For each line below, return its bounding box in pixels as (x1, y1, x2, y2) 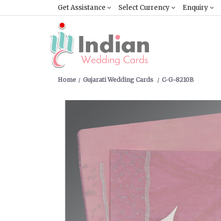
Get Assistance (58, 3, 107, 12)
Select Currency (118, 3, 171, 12)
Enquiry (183, 3, 210, 12)
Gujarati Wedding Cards (83, 76, 155, 83)
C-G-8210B (162, 76, 194, 83)
